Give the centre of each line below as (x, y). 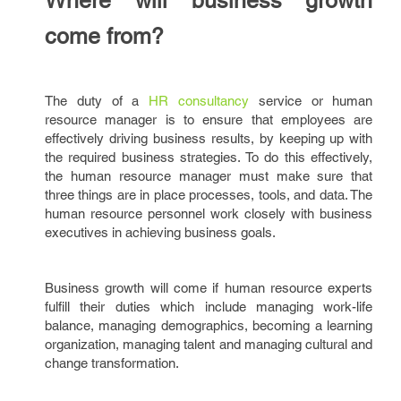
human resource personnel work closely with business (209, 213)
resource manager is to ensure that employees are (209, 119)
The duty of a (97, 101)
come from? (104, 36)
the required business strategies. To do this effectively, (209, 157)
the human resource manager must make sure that (209, 176)
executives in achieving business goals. (160, 232)
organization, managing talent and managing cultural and (209, 344)
